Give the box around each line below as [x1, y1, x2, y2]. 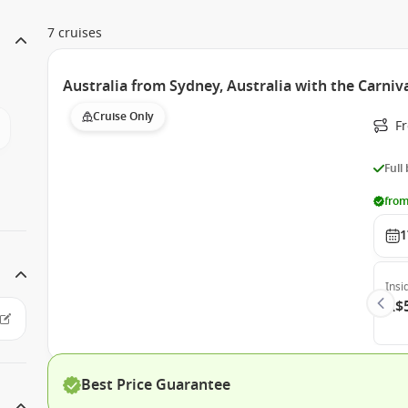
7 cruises [47, 24, 103, 43]
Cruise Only [93, 108, 155, 125]
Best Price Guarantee [81, 374, 231, 396]
